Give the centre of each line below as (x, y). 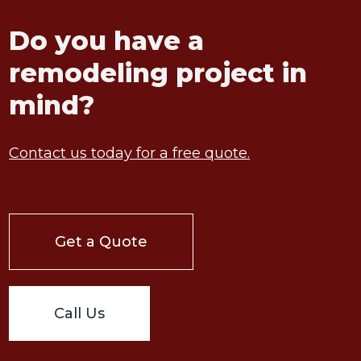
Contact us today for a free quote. (130, 154)
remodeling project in (158, 73)
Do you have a (107, 41)
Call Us (80, 314)
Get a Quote (102, 242)
